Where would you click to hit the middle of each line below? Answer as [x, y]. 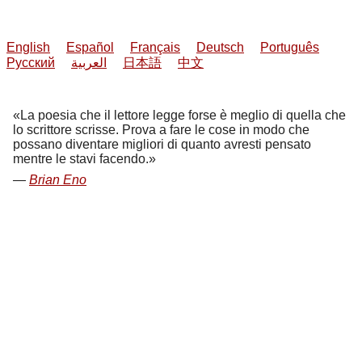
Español [90, 48]
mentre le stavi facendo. [81, 159]
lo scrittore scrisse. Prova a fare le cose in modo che [161, 130]
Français [155, 48]
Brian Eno [58, 180]
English [28, 48]
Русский [31, 63]
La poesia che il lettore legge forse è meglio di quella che [183, 116]
